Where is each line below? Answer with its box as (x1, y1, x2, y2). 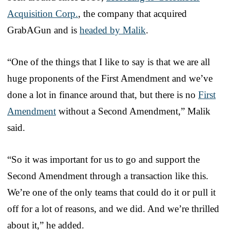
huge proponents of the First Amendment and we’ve (7, 72, 213, 84)
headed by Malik (80, 24, 146, 35)
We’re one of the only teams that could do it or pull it (7, 186, 216, 198)
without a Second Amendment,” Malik (56, 105, 210, 117)
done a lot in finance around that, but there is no (7, 89, 198, 100)
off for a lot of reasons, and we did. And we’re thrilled (7, 203, 219, 214)
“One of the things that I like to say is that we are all (7, 56, 210, 67)
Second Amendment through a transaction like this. (7, 170, 208, 181)
